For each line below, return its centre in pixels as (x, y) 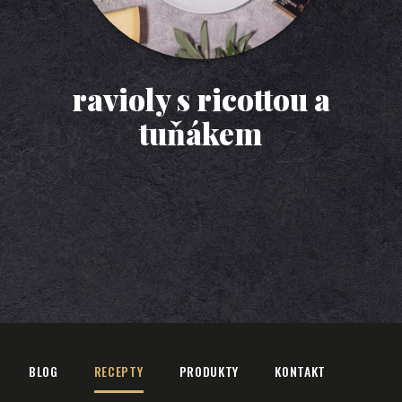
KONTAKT (301, 371)
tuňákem (201, 132)
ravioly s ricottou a (201, 98)
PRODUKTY (209, 371)
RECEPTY (118, 371)
